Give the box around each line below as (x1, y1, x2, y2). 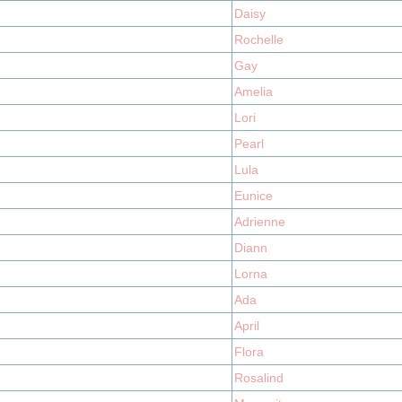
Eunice (234, 188, 273, 203)
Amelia (234, 84, 273, 99)
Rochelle (234, 32, 284, 47)
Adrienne (234, 214, 285, 229)
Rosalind (234, 371, 284, 385)
